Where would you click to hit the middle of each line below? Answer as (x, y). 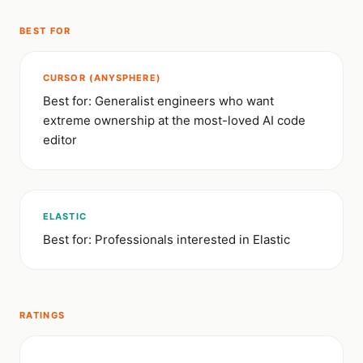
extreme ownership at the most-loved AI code (174, 120)
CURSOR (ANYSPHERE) (102, 78)
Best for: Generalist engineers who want (158, 101)
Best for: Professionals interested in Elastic (167, 239)
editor (60, 140)
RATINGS (43, 315)
